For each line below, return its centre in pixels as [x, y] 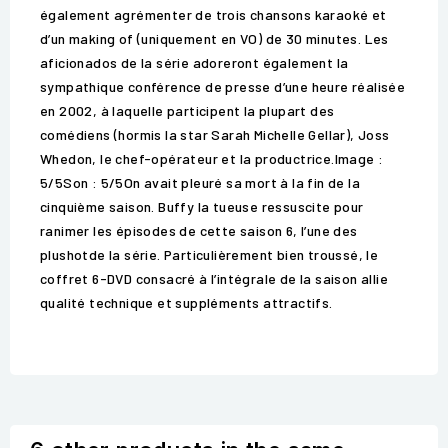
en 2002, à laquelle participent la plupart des [187, 111]
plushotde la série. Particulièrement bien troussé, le [209, 255]
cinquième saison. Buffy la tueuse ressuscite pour [202, 207]
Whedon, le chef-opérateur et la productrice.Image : [212, 159]
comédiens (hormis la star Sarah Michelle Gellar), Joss [215, 135]
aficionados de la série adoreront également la [194, 63]
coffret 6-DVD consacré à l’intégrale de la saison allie [214, 279]
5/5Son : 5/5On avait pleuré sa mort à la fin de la [200, 183]
